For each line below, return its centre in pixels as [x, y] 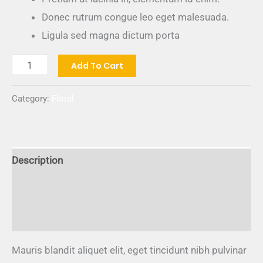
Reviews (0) [38, 217]
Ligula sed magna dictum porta [111, 36]
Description [37, 161]
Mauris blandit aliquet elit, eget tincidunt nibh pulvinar [129, 250]
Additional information [61, 189]
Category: [32, 98]
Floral [63, 98]
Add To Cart [97, 66]
